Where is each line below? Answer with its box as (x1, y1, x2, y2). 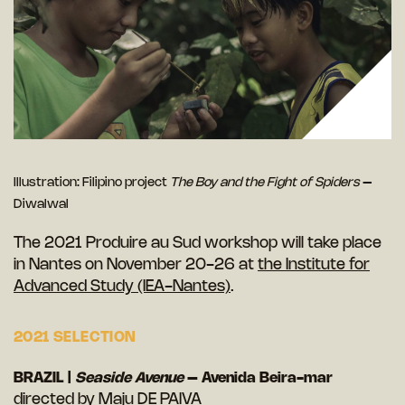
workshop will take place (201, 236, 381, 251)
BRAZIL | (14, 372, 75, 386)
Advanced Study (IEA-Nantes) (14, 279, 231, 295)
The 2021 (14, 236, 86, 251)
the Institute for (258, 258, 370, 273)
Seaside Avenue (75, 372, 187, 386)
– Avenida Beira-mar (187, 372, 333, 386)
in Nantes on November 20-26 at (14, 258, 258, 273)
